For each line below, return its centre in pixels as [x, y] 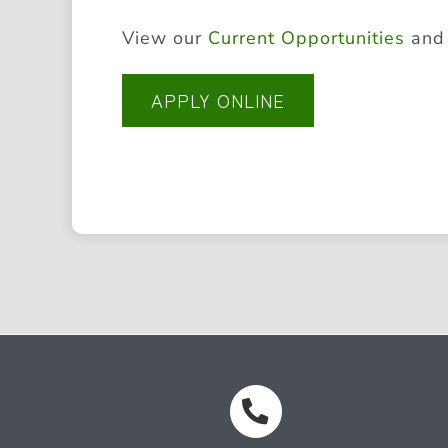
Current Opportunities [306, 38]
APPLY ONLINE [217, 100]
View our [164, 38]
